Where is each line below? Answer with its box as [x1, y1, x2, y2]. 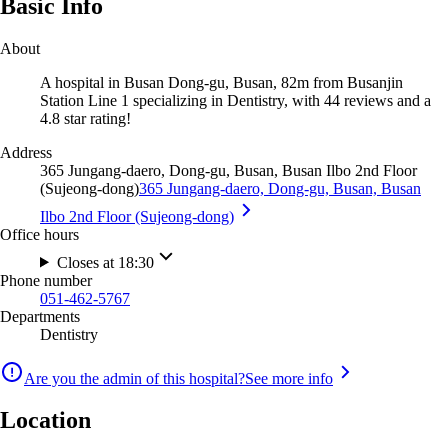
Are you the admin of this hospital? [24, 369, 245, 387]
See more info [245, 369, 333, 387]
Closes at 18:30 [56, 253, 154, 271]
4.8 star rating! [40, 109, 131, 127]
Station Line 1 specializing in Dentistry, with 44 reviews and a [40, 91, 431, 109]
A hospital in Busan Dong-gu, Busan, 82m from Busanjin [40, 73, 403, 91]
